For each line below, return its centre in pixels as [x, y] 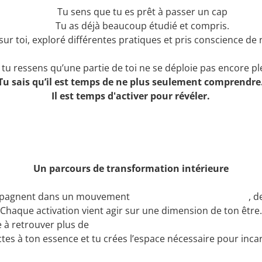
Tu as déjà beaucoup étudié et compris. [143, 26]
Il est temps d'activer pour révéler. [131, 96]
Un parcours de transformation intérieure [131, 168]
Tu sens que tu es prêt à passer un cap [143, 12]
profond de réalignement [190, 196]
